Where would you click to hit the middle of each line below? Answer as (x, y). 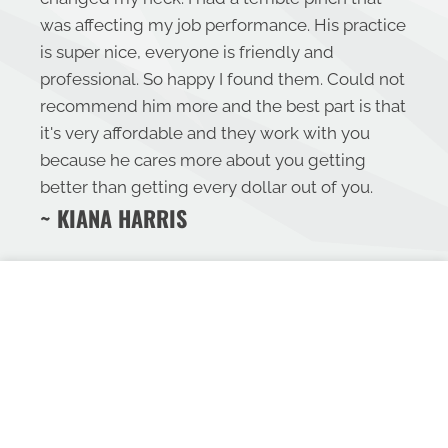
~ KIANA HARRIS (113, 218)
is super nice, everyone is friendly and (187, 52)
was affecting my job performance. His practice (223, 25)
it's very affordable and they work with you (205, 133)
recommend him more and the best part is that (223, 106)
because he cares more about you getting (203, 160)
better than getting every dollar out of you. (206, 187)
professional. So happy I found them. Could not (222, 79)
